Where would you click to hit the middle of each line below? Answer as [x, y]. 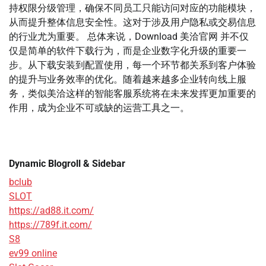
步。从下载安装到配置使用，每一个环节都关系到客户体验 [132, 65]
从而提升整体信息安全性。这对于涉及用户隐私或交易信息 [132, 23]
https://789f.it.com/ [50, 225]
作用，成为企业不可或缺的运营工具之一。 [99, 108]
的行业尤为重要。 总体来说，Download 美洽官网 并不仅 [129, 37]
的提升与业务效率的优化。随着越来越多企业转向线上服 [128, 80]
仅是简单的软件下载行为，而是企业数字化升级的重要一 [128, 51]
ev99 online [33, 254]
